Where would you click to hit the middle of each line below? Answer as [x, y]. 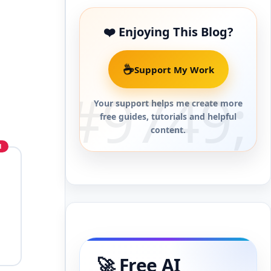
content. [168, 130]
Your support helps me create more [168, 103]
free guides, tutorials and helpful [168, 116]
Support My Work [174, 69]
